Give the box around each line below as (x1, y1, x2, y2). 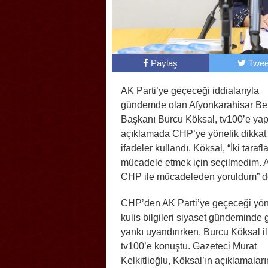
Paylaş (151, 58, 178, 69)
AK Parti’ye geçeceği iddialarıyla (121, 86, 259, 96)
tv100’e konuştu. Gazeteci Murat (121, 241, 257, 252)
